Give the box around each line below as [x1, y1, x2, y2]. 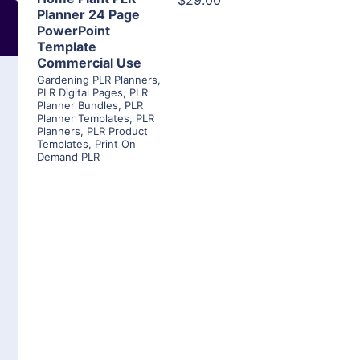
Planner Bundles [37, 99, 118, 112]
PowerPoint [37, 22, 110, 39]
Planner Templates [37, 112, 129, 125]
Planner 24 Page [37, 6, 140, 23]
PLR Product [87, 125, 148, 138]
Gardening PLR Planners [37, 73, 157, 87]
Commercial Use [37, 55, 141, 72]
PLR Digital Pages [37, 86, 123, 100]
